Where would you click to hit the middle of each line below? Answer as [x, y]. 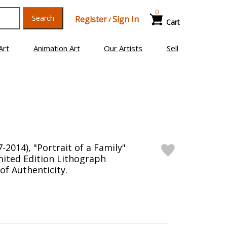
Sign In [125, 19]
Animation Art [56, 48]
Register [91, 19]
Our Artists [123, 48]
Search [43, 18]
